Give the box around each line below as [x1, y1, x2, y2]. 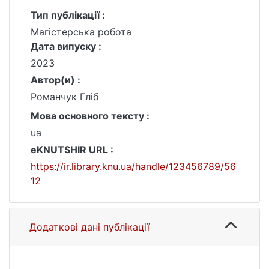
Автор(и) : [31, 74, 80, 86]
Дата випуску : [31, 40, 101, 52]
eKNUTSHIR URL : [31, 144, 113, 156]
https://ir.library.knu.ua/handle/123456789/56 [31, 160, 236, 172]
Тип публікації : [31, 9, 105, 21]
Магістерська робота [31, 26, 131, 38]
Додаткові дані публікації [29, 221, 150, 233]
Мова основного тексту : [31, 110, 150, 122]
